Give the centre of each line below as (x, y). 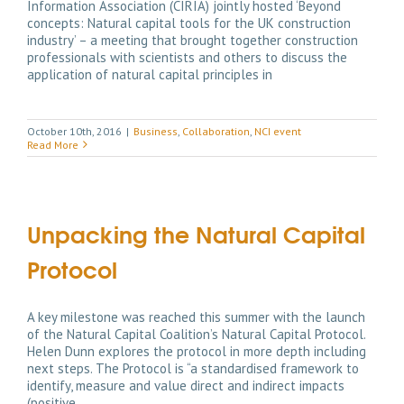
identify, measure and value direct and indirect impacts (186, 385)
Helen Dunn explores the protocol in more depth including (197, 351)
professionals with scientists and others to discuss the (187, 57)
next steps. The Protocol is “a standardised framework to (193, 368)
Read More (53, 144)
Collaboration (216, 131)
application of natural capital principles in (150, 74)
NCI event (278, 131)
